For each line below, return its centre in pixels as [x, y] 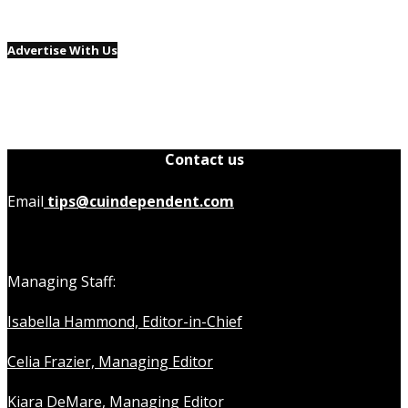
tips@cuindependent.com [139, 202]
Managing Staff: [61, 282]
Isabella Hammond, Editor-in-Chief [125, 322]
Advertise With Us [62, 50]
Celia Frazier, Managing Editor [110, 362]
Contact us [204, 159]
